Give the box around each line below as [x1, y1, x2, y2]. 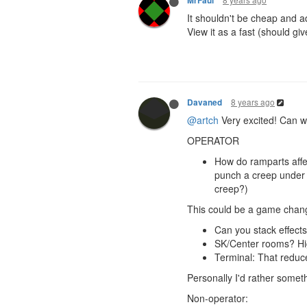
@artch [187, 112, 219, 127]
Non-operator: [187, 291, 248, 305]
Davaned [187, 96, 222, 108]
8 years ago [231, 95, 275, 108]
